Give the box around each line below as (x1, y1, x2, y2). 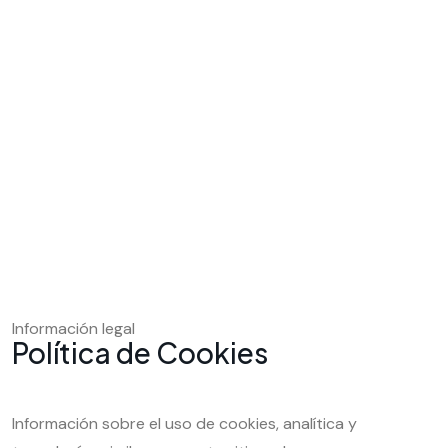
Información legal (12, 317, 135, 339)
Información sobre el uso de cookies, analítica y (12, 412, 357, 434)
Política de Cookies (12, 334, 268, 370)
